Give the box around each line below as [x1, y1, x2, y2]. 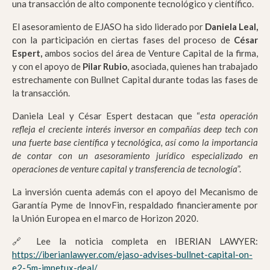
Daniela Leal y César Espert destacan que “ [12, 110, 200, 122]
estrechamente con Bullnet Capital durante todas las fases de [12, 74, 258, 86]
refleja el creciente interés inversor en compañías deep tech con [12, 124, 258, 135]
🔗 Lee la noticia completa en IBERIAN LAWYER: [12, 236, 258, 247]
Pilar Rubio [83, 61, 127, 72]
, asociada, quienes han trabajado [127, 61, 258, 72]
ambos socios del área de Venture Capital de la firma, [42, 48, 258, 59]
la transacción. [12, 87, 70, 99]
